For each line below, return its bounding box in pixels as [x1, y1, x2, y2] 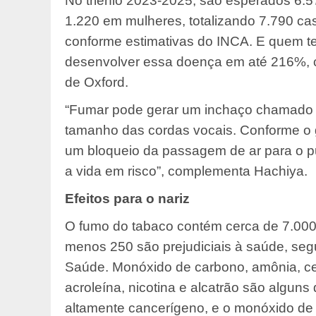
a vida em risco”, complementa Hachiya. [65, 164, 308, 179]
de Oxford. [65, 75, 128, 90]
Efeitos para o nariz [65, 191, 190, 207]
